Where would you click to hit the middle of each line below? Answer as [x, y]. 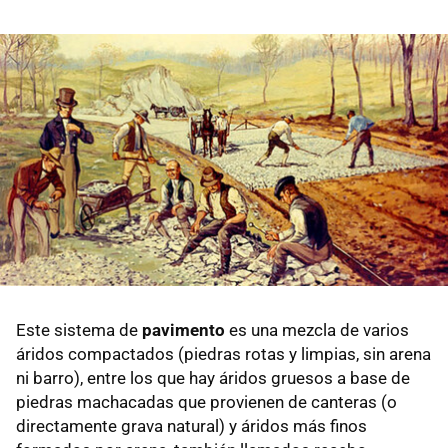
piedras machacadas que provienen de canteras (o [206, 401]
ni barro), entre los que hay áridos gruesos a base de [213, 377]
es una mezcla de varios [317, 329]
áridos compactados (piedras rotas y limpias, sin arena [223, 353]
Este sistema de [79, 329]
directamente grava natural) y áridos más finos [191, 425]
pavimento [183, 329]
